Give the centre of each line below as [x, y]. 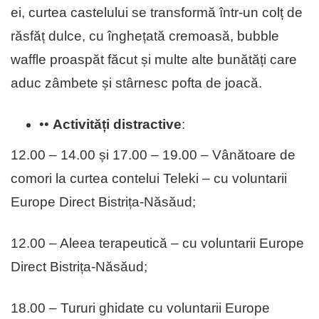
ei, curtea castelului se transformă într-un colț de [157, 13]
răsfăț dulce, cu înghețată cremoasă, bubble [145, 36]
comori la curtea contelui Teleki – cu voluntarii [149, 179]
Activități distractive [117, 125]
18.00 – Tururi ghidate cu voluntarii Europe [140, 308]
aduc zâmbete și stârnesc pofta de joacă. [136, 83]
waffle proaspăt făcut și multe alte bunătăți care [154, 60]
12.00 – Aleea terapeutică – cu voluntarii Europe [157, 244]
